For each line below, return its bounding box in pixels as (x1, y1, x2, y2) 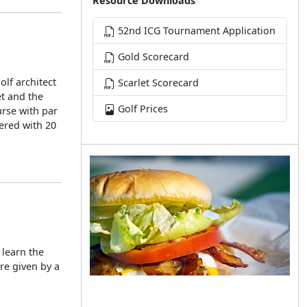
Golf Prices (115, 102, 168, 115)
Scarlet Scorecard (115, 76, 199, 89)
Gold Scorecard (115, 50, 189, 63)
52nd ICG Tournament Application (115, 24, 275, 37)
